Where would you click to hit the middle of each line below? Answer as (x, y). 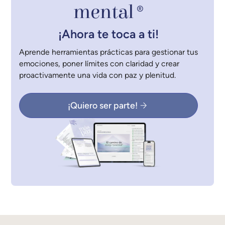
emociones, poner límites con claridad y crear (99, 64)
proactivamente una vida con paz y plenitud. (98, 75)
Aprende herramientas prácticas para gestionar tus (109, 52)
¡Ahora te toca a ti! (109, 34)
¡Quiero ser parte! (102, 105)
